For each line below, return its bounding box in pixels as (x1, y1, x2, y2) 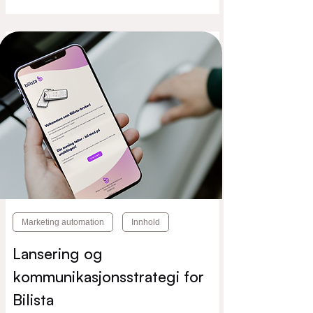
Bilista (13, 290, 54, 309)
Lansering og (13, 244, 103, 263)
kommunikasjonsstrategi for (13, 267, 204, 286)
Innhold (131, 217, 160, 227)
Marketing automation (22, 217, 104, 227)
